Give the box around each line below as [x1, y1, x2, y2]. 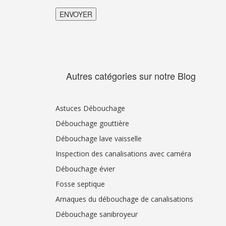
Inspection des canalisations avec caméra [55, 148, 191, 158]
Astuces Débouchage [55, 103, 125, 113]
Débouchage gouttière [55, 118, 129, 128]
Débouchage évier [55, 163, 115, 174]
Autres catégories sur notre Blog [66, 69, 196, 82]
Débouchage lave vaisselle [55, 133, 142, 143]
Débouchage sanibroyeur [55, 209, 138, 219]
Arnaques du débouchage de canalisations [55, 194, 193, 204]
